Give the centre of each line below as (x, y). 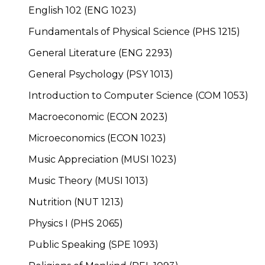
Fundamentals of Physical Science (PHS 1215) (134, 31)
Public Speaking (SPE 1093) (93, 244)
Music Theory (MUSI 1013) (88, 180)
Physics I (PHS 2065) (76, 223)
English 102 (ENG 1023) (83, 10)
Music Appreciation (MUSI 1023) (103, 159)
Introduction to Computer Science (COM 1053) (138, 95)
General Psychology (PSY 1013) (101, 74)
